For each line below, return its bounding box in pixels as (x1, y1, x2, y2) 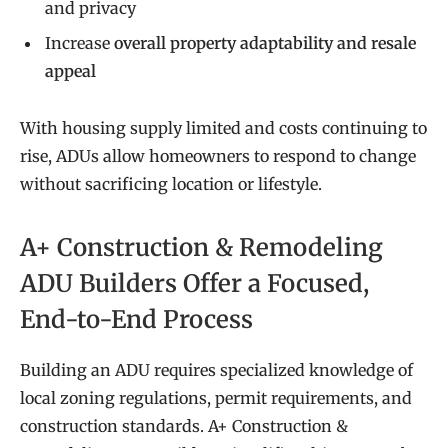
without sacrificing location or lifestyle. (20, 173, 322, 194)
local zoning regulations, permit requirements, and (20, 388, 412, 409)
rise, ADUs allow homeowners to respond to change (20, 145, 416, 166)
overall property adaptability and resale (114, 32, 416, 53)
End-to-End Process (20, 304, 253, 336)
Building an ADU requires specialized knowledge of (20, 360, 413, 381)
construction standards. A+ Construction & (20, 416, 348, 437)
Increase (45, 32, 114, 53)
